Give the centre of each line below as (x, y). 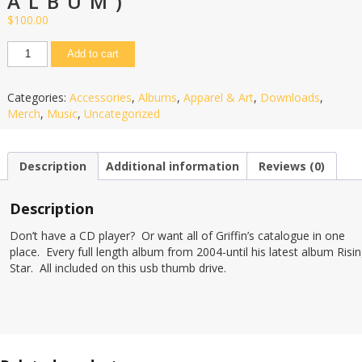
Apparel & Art (218, 97)
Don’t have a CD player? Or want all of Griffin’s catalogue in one (177, 235)
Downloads (290, 97)
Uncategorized (122, 113)
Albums (157, 97)
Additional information (173, 166)
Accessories (100, 97)
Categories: (38, 97)
